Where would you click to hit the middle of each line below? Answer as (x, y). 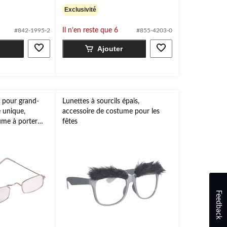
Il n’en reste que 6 (90, 30)
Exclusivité (80, 10)
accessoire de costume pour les (111, 111)
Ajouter (110, 49)
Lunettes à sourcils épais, (101, 101)
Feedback (218, 204)
